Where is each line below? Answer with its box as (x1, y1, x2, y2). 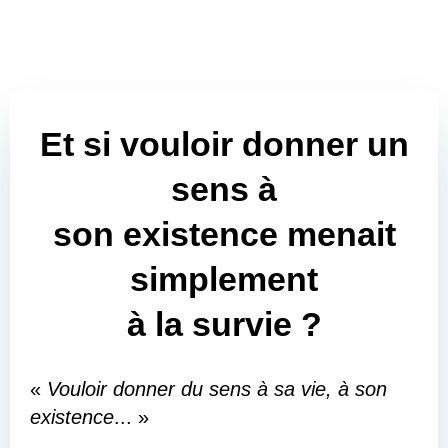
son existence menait (52, 215, 396, 253)
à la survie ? (126, 305, 322, 343)
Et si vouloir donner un (39, 125, 409, 163)
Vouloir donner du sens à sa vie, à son (47, 378, 387, 400)
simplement (130, 260, 318, 298)
